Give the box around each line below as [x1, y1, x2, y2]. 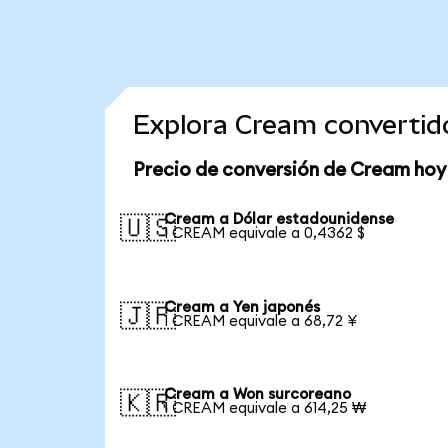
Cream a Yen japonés [164, 299, 321, 315]
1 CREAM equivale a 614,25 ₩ [164, 401, 367, 417]
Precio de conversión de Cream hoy [132, 161, 446, 181]
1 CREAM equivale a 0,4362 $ [164, 225, 366, 241]
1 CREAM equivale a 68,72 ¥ [164, 313, 358, 329]
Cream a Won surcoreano [164, 387, 352, 403]
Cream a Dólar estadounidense [164, 211, 395, 227]
